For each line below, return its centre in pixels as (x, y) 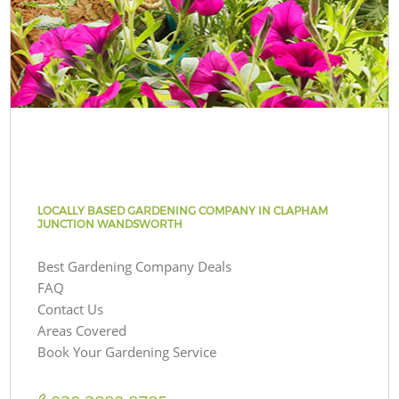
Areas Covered (82, 330)
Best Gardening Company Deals (135, 266)
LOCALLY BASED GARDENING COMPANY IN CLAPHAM (183, 210)
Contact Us (71, 309)
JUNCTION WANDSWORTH (110, 224)
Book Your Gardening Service (127, 351)
